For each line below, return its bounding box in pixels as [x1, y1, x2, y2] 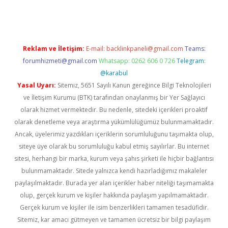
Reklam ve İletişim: [22, 44, 84, 53]
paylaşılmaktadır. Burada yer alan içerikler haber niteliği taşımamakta [14, 179, 214, 187]
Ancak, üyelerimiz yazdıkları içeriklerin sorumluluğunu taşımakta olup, [14, 130, 214, 138]
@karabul [100, 69, 128, 77]
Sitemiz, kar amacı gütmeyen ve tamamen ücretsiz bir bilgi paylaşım [17, 215, 211, 224]
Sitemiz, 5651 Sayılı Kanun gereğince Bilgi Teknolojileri [55, 81, 211, 90]
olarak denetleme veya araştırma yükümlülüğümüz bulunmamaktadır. [14, 118, 214, 126]
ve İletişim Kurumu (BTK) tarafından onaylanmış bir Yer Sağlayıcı [23, 93, 205, 102]
